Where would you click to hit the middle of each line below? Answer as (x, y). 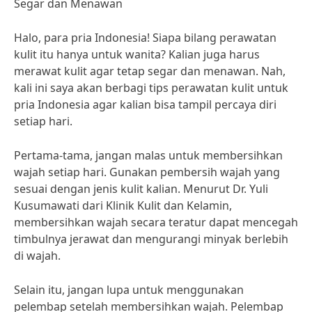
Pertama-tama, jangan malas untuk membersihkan (148, 155)
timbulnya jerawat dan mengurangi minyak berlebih (151, 239)
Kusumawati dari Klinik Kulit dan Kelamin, (123, 205)
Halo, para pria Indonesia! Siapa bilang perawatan (145, 38)
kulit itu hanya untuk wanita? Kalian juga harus (137, 54)
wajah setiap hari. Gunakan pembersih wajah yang (147, 172)
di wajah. (37, 256)
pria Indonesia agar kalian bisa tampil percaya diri (145, 104)
